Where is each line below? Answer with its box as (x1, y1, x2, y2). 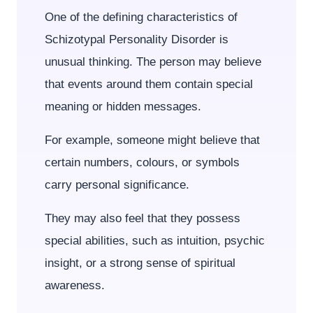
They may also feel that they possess (45, 212, 240, 225)
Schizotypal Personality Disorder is (45, 33, 228, 46)
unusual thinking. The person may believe (45, 55, 261, 68)
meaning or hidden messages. (45, 100, 201, 113)
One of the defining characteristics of (45, 10, 238, 24)
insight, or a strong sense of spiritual (45, 256, 235, 270)
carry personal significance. (45, 178, 189, 191)
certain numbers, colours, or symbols (45, 156, 240, 169)
